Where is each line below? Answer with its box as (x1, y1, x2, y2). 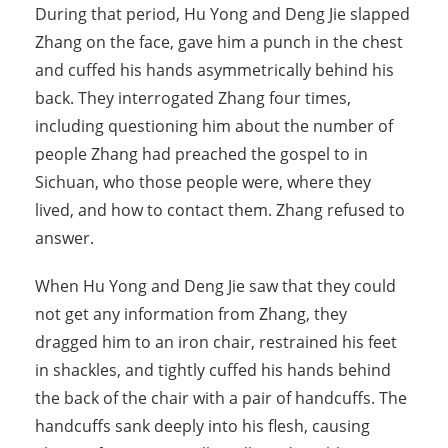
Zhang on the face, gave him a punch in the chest (35, 31, 403, 54)
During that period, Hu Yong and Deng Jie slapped (35, 3, 410, 26)
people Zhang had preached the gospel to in (35, 143, 368, 166)
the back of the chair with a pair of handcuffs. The (35, 387, 407, 410)
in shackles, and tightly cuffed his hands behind (35, 359, 391, 382)
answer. (35, 227, 94, 250)
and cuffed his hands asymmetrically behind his (35, 59, 394, 82)
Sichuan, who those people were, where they (35, 171, 371, 194)
